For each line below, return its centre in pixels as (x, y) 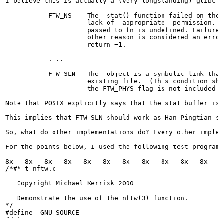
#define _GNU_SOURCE (42, 212)
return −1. (66, 45)
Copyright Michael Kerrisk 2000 (70, 183)
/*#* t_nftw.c (31, 169)
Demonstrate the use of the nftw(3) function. (97, 198)
